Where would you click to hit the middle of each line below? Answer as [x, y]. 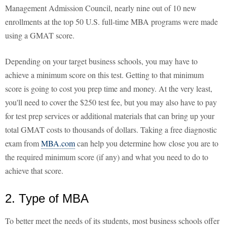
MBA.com [58, 143]
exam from [23, 143]
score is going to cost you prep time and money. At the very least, [109, 89]
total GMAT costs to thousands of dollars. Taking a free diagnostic [111, 130]
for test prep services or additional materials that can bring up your [110, 116]
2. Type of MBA [47, 199]
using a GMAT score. [40, 35]
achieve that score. [34, 171]
